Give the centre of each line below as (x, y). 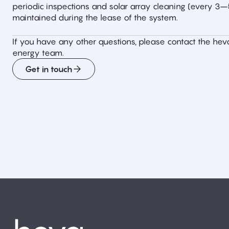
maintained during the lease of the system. (95, 17)
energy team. (38, 53)
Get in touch (49, 69)
